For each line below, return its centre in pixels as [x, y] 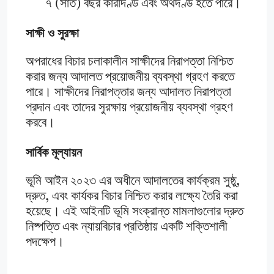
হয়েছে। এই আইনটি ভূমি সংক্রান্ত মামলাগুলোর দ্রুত [135, 212]
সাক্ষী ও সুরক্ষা [52, 33]
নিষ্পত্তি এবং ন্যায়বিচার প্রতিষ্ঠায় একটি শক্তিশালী [127, 228]
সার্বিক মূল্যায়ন [54, 153]
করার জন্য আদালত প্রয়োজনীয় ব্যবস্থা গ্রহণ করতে [130, 78]
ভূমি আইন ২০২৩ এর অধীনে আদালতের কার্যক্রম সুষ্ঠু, [133, 182]
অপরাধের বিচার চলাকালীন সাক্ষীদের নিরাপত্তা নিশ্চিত [129, 62]
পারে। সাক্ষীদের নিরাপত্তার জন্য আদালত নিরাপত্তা [128, 93]
